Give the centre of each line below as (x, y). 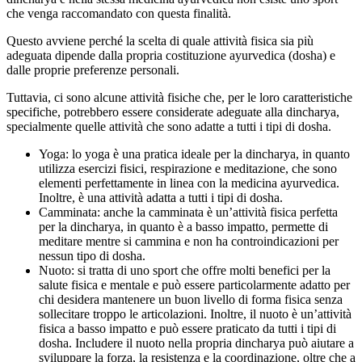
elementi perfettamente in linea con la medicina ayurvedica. (189, 183)
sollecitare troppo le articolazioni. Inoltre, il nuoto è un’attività (195, 314)
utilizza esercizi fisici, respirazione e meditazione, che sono (188, 168)
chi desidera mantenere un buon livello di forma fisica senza (191, 299)
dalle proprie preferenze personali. (93, 69)
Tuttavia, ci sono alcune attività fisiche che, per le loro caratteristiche (179, 97)
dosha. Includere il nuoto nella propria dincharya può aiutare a (196, 343)
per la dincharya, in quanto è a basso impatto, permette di (183, 226)
